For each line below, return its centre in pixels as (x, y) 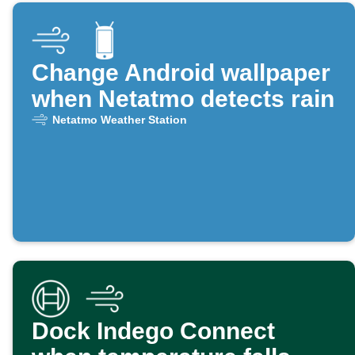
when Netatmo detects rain (183, 99)
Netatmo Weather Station (119, 120)
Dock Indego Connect (153, 331)
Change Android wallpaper (181, 73)
